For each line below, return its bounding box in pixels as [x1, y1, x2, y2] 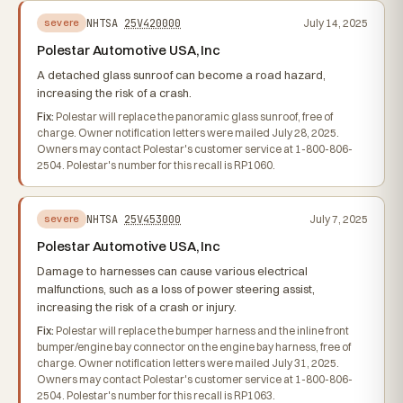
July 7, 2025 [309, 211, 368, 226]
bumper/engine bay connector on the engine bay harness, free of [37, 340, 351, 354]
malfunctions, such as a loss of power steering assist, [37, 282, 315, 296]
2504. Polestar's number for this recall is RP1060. [37, 158, 275, 172]
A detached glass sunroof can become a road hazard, [37, 67, 326, 82]
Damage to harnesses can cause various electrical [37, 264, 308, 278]
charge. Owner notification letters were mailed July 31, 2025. [37, 356, 339, 370]
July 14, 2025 [303, 15, 368, 30]
